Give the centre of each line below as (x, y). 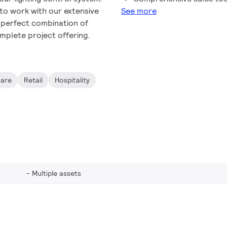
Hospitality (72, 80)
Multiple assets (56, 173)
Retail (33, 80)
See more (139, 11)
